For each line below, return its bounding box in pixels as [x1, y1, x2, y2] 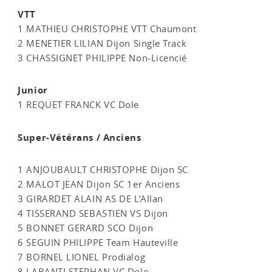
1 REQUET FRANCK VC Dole [18, 99, 139, 111]
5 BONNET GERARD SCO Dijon [18, 222, 154, 234]
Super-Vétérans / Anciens [18, 131, 141, 144]
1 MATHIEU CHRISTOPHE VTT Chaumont [18, 23, 197, 35]
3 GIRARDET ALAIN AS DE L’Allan [18, 193, 163, 205]
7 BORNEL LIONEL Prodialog [18, 251, 146, 263]
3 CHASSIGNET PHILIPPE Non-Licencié [18, 52, 188, 64]
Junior [18, 84, 48, 97]
